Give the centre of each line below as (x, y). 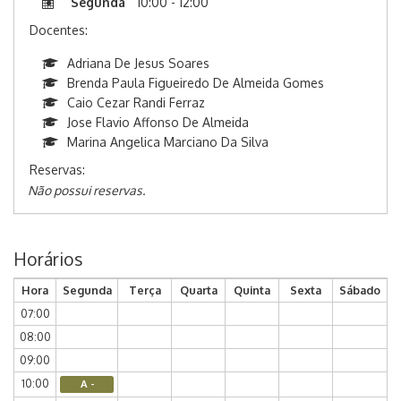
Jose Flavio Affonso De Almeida (158, 122)
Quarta (198, 290)
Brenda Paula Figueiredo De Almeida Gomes (196, 83)
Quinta (252, 290)
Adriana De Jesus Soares (138, 63)
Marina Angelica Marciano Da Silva (168, 142)
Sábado (360, 290)
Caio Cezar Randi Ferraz (136, 102)
